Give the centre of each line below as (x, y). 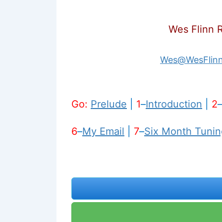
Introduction (174, 104)
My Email (103, 131)
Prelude (109, 104)
